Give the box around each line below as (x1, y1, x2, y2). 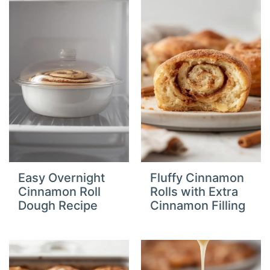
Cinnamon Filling (150, 198, 245, 213)
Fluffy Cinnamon (150, 171, 244, 186)
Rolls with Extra (150, 184, 238, 199)
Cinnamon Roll (18, 184, 101, 199)
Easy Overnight (18, 171, 105, 186)
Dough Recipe (18, 198, 98, 213)
